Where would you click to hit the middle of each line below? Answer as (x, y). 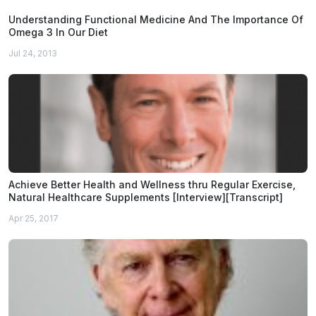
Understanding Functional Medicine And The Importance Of (156, 19)
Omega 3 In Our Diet (58, 32)
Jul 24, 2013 (33, 53)
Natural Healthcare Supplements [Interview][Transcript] (146, 197)
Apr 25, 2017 (34, 218)
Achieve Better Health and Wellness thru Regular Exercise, (152, 184)
